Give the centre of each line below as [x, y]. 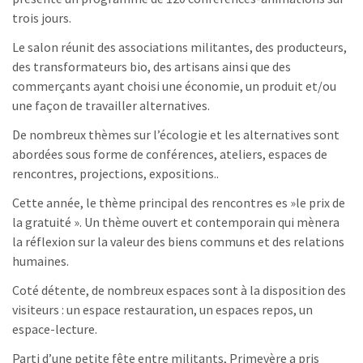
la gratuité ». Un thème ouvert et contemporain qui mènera [176, 222]
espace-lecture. [55, 329]
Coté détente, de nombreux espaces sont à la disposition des [179, 290]
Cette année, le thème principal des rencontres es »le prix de [179, 202]
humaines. [41, 261]
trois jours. [42, 17]
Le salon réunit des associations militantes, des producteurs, [179, 47]
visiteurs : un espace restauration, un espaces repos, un [162, 309]
